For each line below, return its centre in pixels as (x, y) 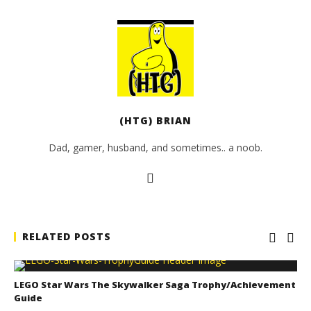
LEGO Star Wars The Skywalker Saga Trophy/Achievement (155, 285)
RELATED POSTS (67, 236)
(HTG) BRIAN (155, 120)
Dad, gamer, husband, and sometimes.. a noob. (155, 148)
